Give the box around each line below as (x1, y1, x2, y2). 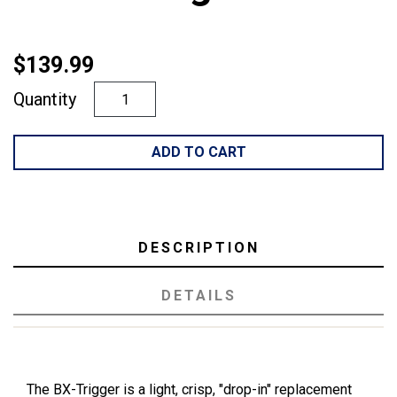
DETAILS (160, 287, 237, 305)
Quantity (13, 89, 76, 111)
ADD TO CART (151, 144, 246, 161)
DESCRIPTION (137, 239, 260, 257)
